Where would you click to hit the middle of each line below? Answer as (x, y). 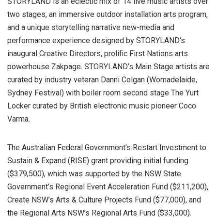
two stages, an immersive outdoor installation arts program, (108, 14)
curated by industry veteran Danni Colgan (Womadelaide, (102, 79)
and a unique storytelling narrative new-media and (91, 27)
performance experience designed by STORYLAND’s (96, 40)
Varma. (19, 119)
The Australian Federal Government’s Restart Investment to (107, 147)
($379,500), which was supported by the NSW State (94, 173)
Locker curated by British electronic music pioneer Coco (102, 106)
